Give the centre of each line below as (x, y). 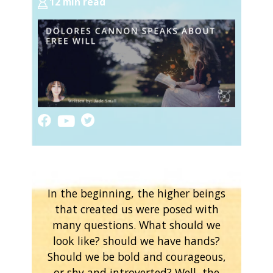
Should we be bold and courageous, (136, 256)
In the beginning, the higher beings (136, 193)
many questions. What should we (136, 225)
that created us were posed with (136, 209)
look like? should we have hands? (136, 240)
